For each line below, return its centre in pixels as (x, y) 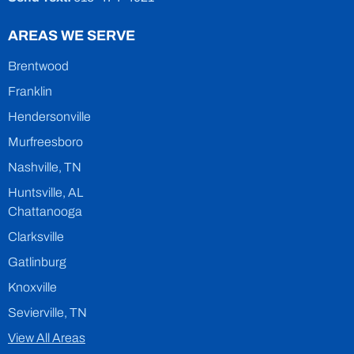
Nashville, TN (45, 168)
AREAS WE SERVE (72, 36)
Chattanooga (45, 212)
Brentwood (38, 66)
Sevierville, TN (47, 313)
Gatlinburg (37, 262)
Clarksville (36, 237)
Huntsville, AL (45, 193)
